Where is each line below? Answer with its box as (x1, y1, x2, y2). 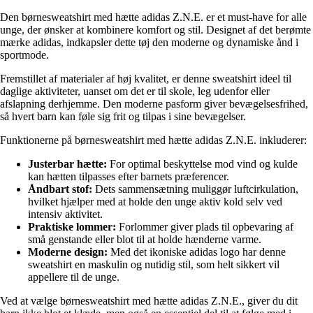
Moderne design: (28, 246, 108, 259)
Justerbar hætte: (28, 158, 107, 170)
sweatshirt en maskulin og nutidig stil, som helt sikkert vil (28, 259, 279, 271)
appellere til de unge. (28, 271, 119, 284)
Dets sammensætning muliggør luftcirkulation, (92, 183, 298, 196)
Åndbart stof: (28, 183, 92, 196)
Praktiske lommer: (28, 221, 116, 233)
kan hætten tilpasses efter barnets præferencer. (28, 170, 229, 183)
